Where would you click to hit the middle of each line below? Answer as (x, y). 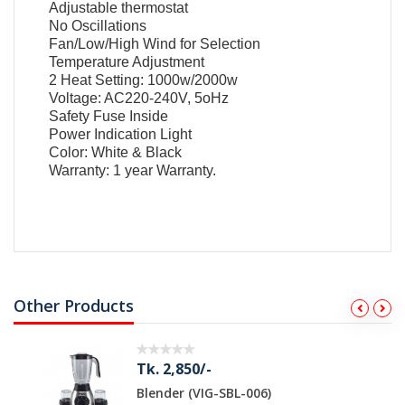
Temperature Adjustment (127, 61)
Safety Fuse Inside (109, 116)
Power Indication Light (121, 134)
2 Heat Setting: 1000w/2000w (144, 80)
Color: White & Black (116, 152)
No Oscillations (98, 25)
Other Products (74, 306)
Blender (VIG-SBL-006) (176, 393)
